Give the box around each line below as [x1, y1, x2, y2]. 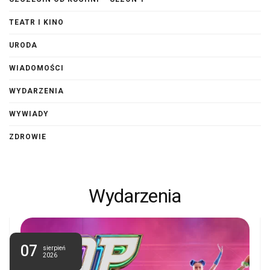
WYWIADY [9, 110, 49, 119]
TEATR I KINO [9, 18, 64, 27]
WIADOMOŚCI [9, 64, 64, 73]
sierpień [43, 245, 66, 252]
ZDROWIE [9, 133, 46, 142]
